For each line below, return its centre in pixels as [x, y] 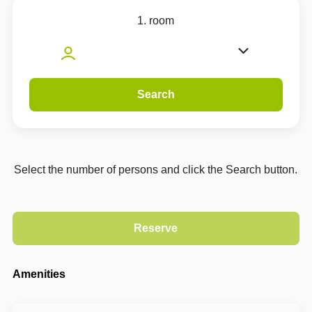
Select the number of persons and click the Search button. [156, 169]
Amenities [39, 274]
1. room [156, 20]
